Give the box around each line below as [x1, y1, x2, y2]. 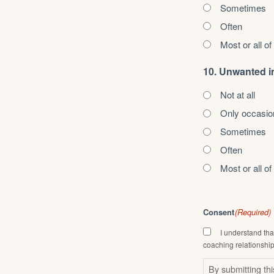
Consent [203, 206, 234, 218]
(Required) [235, 206, 271, 218]
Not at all [220, 88, 255, 102]
